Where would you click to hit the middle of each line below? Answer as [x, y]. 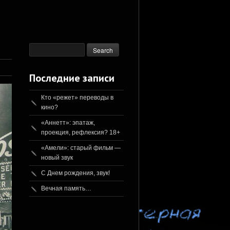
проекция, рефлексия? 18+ [81, 133]
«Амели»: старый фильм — [81, 148]
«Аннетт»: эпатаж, [68, 123]
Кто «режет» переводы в [78, 98]
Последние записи [72, 78]
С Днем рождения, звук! [76, 173]
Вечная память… [66, 189]
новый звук [57, 158]
